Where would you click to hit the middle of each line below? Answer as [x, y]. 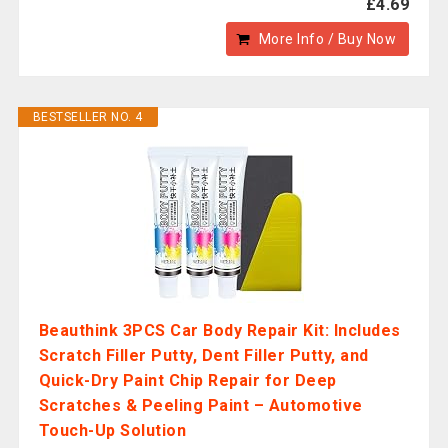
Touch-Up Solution [112, 430]
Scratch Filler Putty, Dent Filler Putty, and [203, 355]
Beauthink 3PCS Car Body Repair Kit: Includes [219, 330]
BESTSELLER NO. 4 [87, 117]
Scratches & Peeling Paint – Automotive [200, 405]
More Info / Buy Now [327, 39]
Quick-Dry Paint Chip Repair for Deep [187, 380]
